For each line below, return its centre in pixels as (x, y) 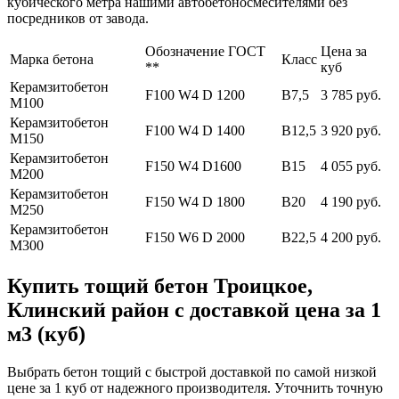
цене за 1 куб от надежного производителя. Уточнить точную (195, 387)
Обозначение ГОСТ (205, 52)
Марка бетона (52, 60)
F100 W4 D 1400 (195, 131)
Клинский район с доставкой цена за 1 (194, 310)
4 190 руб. (351, 202)
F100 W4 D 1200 (195, 95)
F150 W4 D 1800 (195, 202)
